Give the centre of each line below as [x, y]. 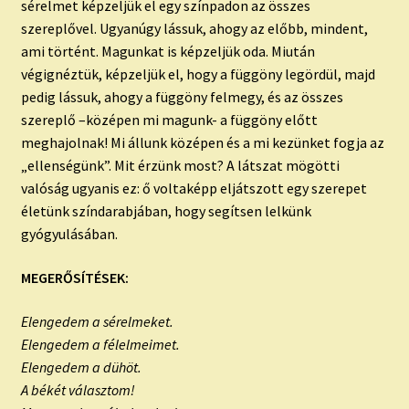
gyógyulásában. [69, 234]
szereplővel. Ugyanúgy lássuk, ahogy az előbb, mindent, [194, 29]
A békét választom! [78, 389]
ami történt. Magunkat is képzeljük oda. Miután [168, 52]
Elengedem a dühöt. [81, 367]
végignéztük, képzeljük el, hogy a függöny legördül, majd [198, 74]
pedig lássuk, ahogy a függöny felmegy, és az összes [182, 97]
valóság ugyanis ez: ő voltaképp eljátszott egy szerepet [194, 189]
